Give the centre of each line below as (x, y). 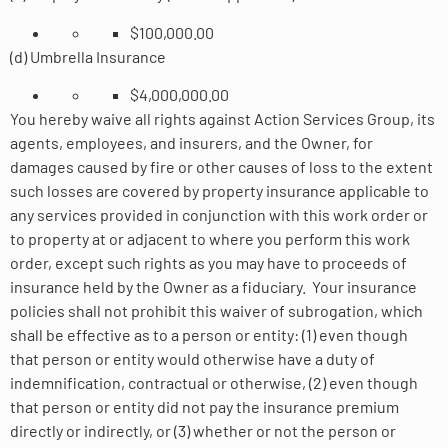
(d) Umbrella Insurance (88, 56)
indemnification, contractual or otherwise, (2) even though (214, 383)
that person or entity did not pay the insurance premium (204, 407)
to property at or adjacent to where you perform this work (210, 239)
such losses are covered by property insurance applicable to (219, 191)
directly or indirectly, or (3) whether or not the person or (203, 431)
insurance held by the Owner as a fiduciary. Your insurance (213, 287)
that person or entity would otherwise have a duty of (192, 359)
